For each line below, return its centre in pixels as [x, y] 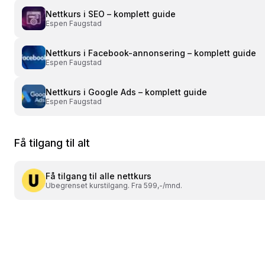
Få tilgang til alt [52, 143]
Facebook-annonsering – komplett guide [172, 53]
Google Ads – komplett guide [148, 92]
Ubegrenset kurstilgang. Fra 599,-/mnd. [114, 185]
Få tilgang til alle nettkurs [98, 176]
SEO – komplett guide [132, 14]
